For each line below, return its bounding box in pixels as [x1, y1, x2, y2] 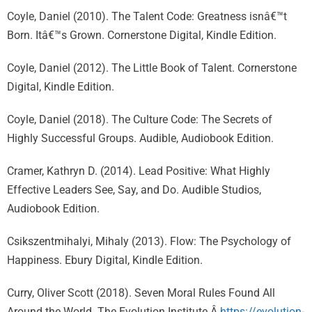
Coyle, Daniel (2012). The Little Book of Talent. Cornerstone [7, 61, 297, 75]
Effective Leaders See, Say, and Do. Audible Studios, [7, 183, 261, 196]
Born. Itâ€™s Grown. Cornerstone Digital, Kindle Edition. [7, 29, 276, 42]
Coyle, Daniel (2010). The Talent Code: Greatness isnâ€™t [7, 10, 287, 23]
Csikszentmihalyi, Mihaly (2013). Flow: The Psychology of [7, 235, 291, 248]
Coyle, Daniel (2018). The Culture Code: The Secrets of [7, 113, 272, 126]
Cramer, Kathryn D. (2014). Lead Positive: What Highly [7, 164, 270, 178]
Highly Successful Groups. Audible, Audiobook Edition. [7, 132, 274, 145]
